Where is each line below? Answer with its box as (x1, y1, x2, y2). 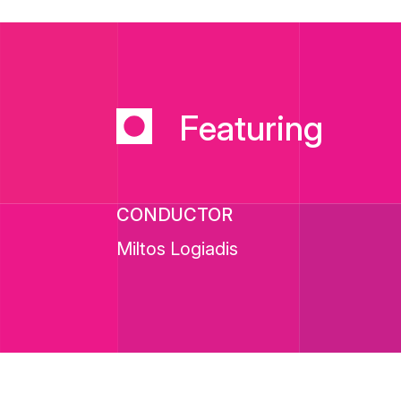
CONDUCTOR (116, 204, 234, 226)
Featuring (179, 107, 324, 149)
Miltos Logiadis (116, 238, 239, 260)
